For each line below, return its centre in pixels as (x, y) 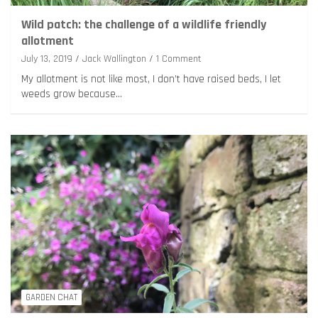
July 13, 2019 (47, 59)
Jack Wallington (114, 59)
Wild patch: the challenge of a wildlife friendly (144, 25)
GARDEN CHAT (51, 298)
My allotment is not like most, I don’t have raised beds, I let (151, 79)
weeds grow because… (72, 94)
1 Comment (179, 59)
